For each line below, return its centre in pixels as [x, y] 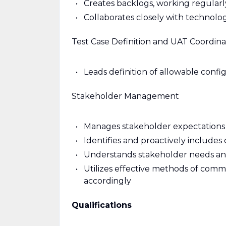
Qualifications [102, 205]
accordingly [107, 181]
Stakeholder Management [125, 96]
